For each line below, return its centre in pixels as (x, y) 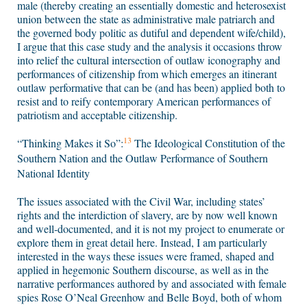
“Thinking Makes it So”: (70, 143)
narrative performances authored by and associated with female (152, 284)
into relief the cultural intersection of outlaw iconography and (149, 60)
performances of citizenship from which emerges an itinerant (147, 74)
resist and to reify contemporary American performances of (144, 101)
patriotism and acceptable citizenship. (97, 115)
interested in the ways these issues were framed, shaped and (146, 256)
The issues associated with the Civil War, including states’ (141, 201)
